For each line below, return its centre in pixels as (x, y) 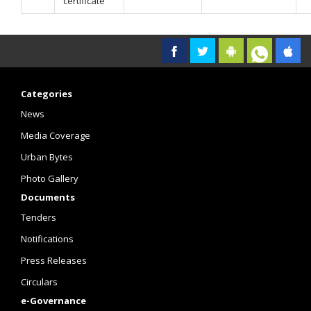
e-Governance (53, 301)
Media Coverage (56, 135)
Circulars (39, 282)
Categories (47, 94)
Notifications (47, 239)
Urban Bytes (47, 157)
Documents (48, 197)
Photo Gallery (50, 178)
